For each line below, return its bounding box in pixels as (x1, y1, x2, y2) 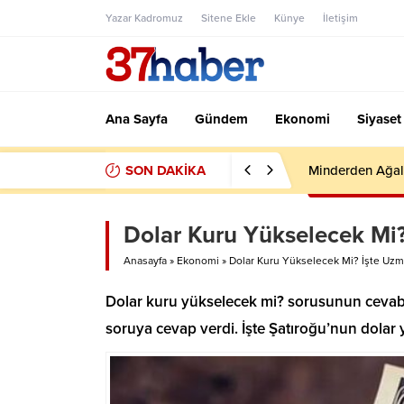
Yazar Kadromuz (106, 12, 183, 24)
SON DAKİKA (125, 162, 206, 179)
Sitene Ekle (201, 12, 256, 24)
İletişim (323, 12, 358, 24)
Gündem (195, 111, 248, 127)
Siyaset (357, 111, 401, 127)
